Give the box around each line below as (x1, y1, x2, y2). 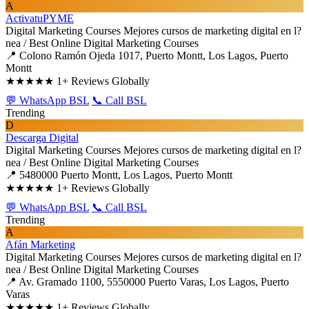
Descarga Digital (6, 132, 79, 143)
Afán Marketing (6, 239, 75, 250)
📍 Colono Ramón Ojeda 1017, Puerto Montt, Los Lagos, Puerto (6, 50, 288, 61)
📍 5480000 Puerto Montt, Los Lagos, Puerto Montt (6, 169, 232, 181)
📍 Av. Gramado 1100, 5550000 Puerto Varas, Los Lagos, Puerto (6, 276, 289, 288)
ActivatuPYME (6, 12, 74, 24)
